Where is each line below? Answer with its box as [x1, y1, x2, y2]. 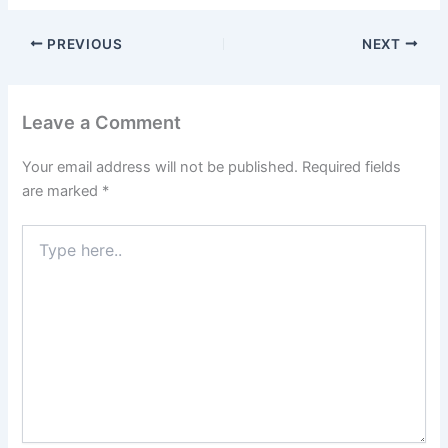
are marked [22, 181, 103, 200]
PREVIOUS [43, 35, 123, 52]
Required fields [302, 157, 402, 176]
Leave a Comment [22, 110, 182, 133]
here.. [21, 244, 59, 262]
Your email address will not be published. [22, 157, 299, 176]
